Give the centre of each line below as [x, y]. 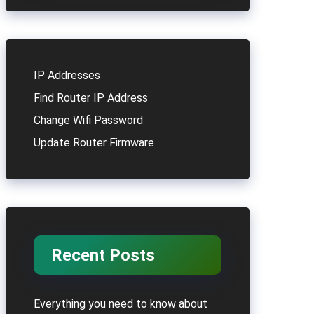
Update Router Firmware [94, 143]
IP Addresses [67, 75]
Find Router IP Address [91, 98]
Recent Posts [103, 255]
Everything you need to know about [121, 304]
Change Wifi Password [88, 120]
